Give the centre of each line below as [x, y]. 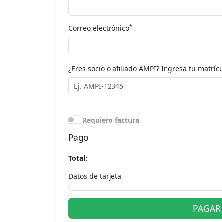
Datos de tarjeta [95, 176]
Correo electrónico [99, 28]
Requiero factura [111, 120]
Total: [78, 158]
